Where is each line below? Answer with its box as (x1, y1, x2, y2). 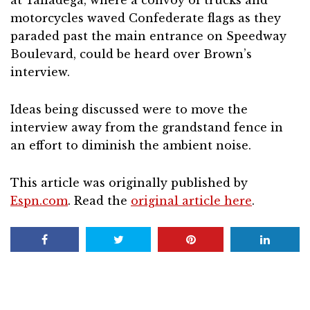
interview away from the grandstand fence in (10, 120, 283, 135)
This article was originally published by (10, 176, 248, 190)
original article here (131, 194, 252, 208)
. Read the (68, 194, 131, 208)
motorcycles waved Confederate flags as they (10, 11, 281, 26)
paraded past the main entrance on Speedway (10, 29, 286, 44)
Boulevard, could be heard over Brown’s (10, 47, 252, 62)
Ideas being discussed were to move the (10, 102, 248, 117)
